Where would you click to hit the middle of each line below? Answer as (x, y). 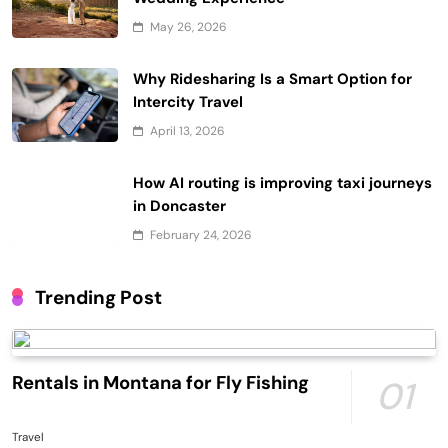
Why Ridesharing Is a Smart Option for (272, 78)
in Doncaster (179, 205)
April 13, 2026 (187, 130)
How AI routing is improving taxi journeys (282, 182)
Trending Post (98, 297)
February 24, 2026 (201, 234)
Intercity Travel (188, 101)
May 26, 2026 (188, 26)
